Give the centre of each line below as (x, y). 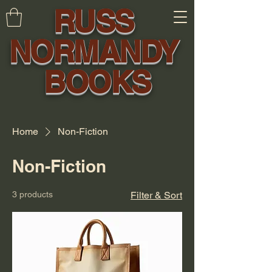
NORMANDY (97, 51)
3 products (32, 194)
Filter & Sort (156, 195)
